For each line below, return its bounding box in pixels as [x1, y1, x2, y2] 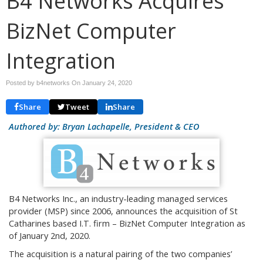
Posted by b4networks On [6, 79, 82, 86]
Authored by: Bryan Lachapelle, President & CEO [9, 121, 200, 132]
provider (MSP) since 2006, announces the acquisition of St [9, 205, 238, 217]
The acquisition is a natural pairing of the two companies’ [9, 248, 234, 259]
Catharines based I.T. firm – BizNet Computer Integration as [9, 218, 245, 229]
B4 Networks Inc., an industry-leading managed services [9, 193, 228, 204]
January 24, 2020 [82, 79, 132, 86]
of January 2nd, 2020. [9, 230, 90, 241]
